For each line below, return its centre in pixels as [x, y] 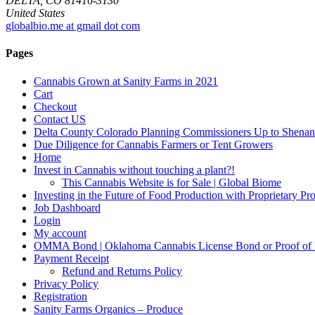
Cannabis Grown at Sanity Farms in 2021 [126, 81]
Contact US [60, 119]
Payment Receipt [71, 258]
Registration [60, 296]
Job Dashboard [67, 207]
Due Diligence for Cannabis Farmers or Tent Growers [153, 144]
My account [60, 233]
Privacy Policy [66, 283]
